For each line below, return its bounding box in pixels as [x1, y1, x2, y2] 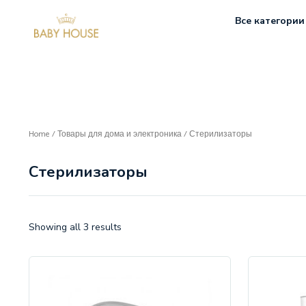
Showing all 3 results [29, 221, 122, 234]
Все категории [234, 14, 305, 27]
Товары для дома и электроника [57, 128, 182, 141]
